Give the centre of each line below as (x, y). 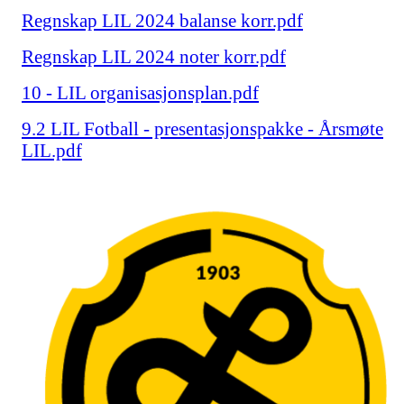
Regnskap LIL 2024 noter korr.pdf (154, 57)
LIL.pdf (52, 151)
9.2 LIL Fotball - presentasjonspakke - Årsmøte (202, 129)
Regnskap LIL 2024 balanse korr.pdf (162, 21)
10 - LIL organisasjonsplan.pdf (140, 93)
